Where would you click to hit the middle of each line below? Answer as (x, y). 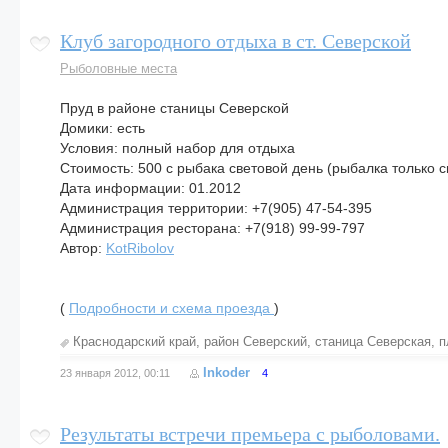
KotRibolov (140, 248)
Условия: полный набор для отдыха (177, 148)
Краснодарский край (134, 341)
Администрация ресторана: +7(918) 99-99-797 (212, 228)
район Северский (255, 341)
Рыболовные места (118, 68)
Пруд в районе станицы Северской (174, 108)
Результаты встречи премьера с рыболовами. (250, 434)
